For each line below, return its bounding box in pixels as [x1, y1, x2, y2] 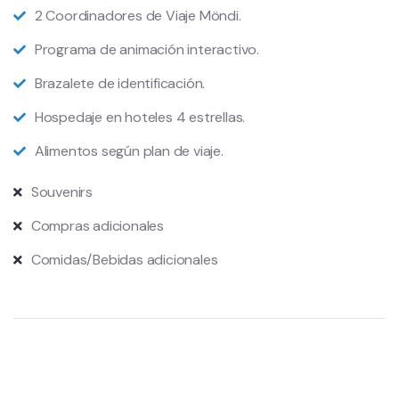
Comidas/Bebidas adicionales [30, 250, 218, 269]
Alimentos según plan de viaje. [34, 142, 224, 160]
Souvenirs [30, 183, 94, 201]
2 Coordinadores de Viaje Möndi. [34, 6, 241, 25]
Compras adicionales [30, 216, 165, 235]
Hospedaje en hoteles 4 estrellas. [34, 108, 246, 126]
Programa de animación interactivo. [34, 40, 260, 59]
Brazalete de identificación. [34, 74, 206, 93]
